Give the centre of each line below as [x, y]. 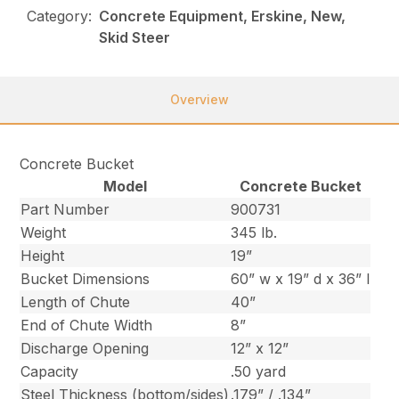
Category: [60, 16]
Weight [44, 233]
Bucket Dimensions [85, 279]
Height [43, 256]
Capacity [50, 372]
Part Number [65, 210]
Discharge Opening [85, 349]
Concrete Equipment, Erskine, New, [223, 16]
